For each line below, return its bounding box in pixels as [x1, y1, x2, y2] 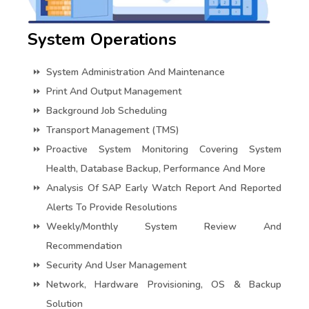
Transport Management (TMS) [46, 123, 179, 137]
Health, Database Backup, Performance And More [46, 162, 266, 176]
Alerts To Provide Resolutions [46, 201, 177, 215]
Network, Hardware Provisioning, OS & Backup [46, 278, 281, 292]
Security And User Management [46, 259, 186, 272]
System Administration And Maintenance [46, 66, 225, 79]
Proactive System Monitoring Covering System [46, 143, 281, 157]
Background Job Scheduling [46, 104, 167, 118]
